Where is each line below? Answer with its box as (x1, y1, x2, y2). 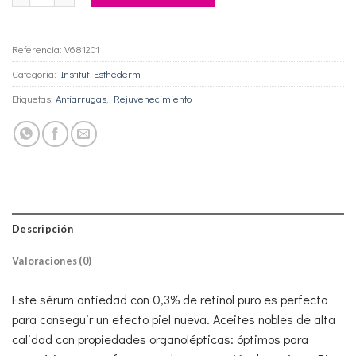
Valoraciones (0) (12, 254, 92, 268)
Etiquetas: (12, 92, 56, 106)
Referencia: (12, 43, 64, 56)
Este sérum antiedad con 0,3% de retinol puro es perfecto (12, 291, 327, 308)
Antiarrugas (56, 92, 106, 106)
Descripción (12, 222, 73, 236)
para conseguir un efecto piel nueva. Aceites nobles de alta (12, 311, 335, 328)
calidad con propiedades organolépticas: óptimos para (12, 331, 308, 348)
